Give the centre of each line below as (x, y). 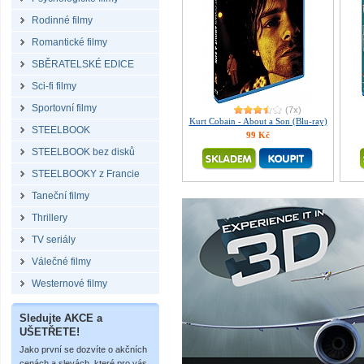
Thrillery (50, 218)
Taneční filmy (61, 196)
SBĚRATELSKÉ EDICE (83, 64)
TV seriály (54, 240)
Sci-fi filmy (54, 86)
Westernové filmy (69, 284)
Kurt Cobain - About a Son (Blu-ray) (258, 121)
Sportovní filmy (64, 108)
